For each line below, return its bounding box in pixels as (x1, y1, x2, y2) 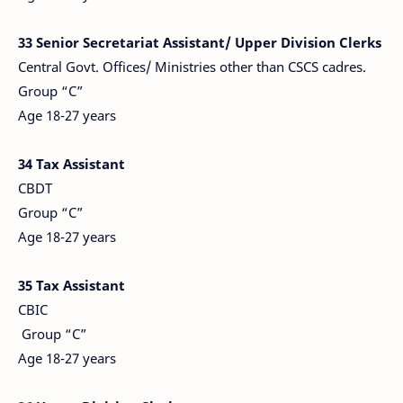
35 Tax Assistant (18, 276, 125, 294)
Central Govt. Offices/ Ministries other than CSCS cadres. (18, 58, 370, 76)
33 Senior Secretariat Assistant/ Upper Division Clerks (18, 33, 381, 51)
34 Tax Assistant (18, 155, 125, 173)
